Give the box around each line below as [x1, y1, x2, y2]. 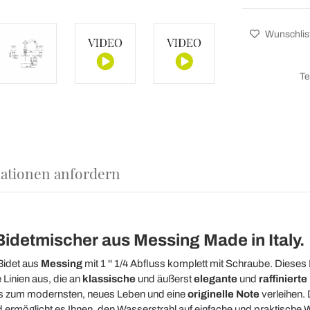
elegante [193, 273, 237, 284]
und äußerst [135, 273, 194, 284]
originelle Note [187, 288, 259, 300]
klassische [82, 273, 136, 284]
